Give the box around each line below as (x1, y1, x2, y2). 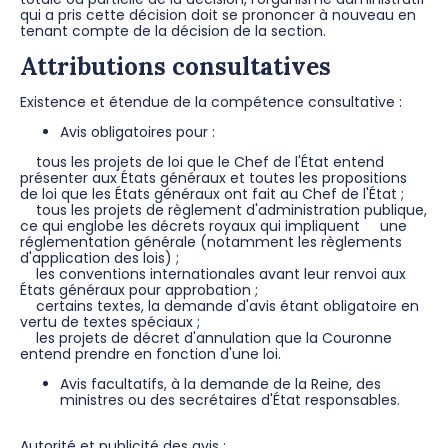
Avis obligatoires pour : (60, 121, 215, 142)
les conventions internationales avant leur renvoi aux (20, 263, 406, 284)
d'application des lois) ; (20, 247, 179, 268)
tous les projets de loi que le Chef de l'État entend (20, 151, 384, 172)
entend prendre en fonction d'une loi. (20, 343, 281, 364)
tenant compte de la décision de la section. (20, 20, 326, 41)
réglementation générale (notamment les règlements (20, 231, 402, 252)
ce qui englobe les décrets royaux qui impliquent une (20, 215, 407, 236)
